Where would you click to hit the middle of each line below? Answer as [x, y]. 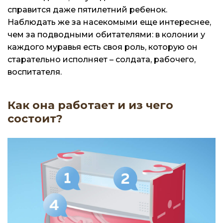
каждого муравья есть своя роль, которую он [103, 47]
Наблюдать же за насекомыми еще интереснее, [109, 22]
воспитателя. [35, 72]
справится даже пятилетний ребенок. [87, 9]
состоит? [35, 118]
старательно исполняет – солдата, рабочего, [102, 59]
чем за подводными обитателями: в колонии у [106, 34]
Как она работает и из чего [90, 105]
